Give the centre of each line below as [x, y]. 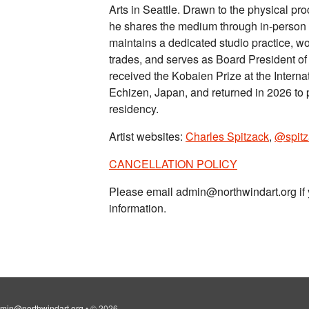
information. [138, 208]
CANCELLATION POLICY [173, 164]
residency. [134, 109]
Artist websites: [147, 137]
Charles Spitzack [227, 137]
